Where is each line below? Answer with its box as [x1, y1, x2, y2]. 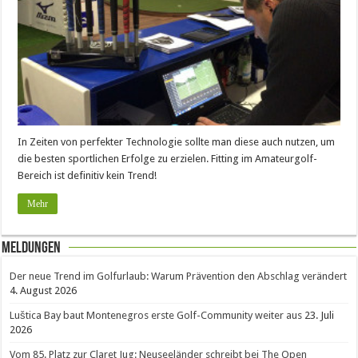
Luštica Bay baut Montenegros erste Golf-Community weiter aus [10, 308, 303, 321]
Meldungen [2, 240, 62, 257]
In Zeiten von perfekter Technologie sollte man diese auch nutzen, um [18, 135, 336, 148]
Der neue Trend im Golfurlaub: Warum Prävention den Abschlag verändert [10, 269, 348, 282]
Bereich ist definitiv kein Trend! [18, 169, 157, 181]
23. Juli [304, 308, 335, 321]
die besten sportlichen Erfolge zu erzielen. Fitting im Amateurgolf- [18, 152, 318, 165]
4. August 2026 [10, 284, 78, 296]
